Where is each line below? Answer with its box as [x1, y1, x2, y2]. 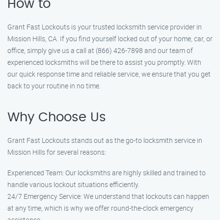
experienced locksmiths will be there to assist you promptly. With [7, 57, 201, 67]
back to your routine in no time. [7, 81, 101, 90]
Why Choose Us [7, 111, 106, 124]
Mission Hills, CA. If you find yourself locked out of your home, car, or [7, 34, 213, 43]
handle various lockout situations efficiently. [7, 180, 139, 189]
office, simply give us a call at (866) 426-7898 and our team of [7, 46, 193, 55]
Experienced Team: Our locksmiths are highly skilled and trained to [7, 168, 206, 177]
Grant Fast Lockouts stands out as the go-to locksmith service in [7, 136, 202, 145]
